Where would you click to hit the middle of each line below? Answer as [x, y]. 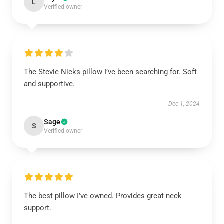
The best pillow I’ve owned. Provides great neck [103, 196]
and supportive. [49, 84]
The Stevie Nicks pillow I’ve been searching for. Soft [110, 72]
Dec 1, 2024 [184, 104]
